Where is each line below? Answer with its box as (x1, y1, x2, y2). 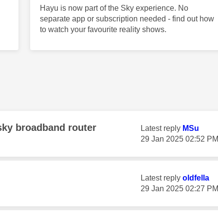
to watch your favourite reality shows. (39, 25, 166, 34)
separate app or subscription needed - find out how (39, 15, 214, 23)
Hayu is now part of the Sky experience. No (39, 4, 188, 12)
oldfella (182, 174, 209, 182)
